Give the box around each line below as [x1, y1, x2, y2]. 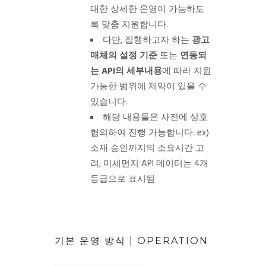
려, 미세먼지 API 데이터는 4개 [90, 156, 208, 171]
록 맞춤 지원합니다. [90, 17, 168, 32]
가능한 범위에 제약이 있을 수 [90, 79, 207, 94]
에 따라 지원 [161, 64, 211, 78]
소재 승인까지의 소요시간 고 [90, 141, 204, 156]
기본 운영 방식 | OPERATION [54, 235, 208, 246]
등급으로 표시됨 [90, 172, 155, 186]
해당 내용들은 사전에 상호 [102, 110, 208, 125]
